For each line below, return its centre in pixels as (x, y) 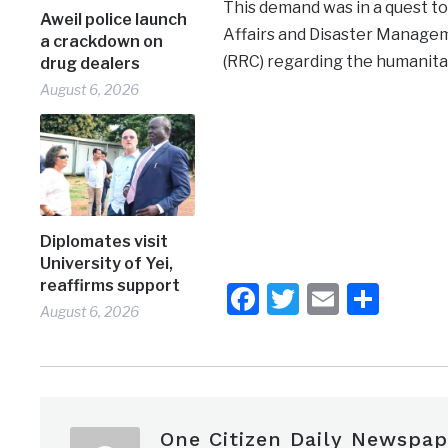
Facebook (330, 298)
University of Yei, (107, 263)
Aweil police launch (114, 19)
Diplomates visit (104, 241)
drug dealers (90, 63)
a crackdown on (102, 41)
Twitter (351, 298)
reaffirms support (110, 285)
